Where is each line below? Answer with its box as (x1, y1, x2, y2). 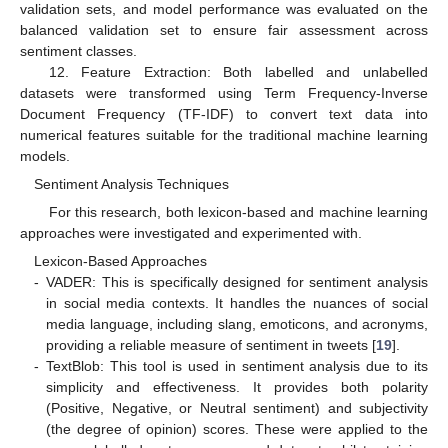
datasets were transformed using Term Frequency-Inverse (20, 84, 428, 101)
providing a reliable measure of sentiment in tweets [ (46, 336, 377, 353)
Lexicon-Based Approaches (34, 252, 208, 269)
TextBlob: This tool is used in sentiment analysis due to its (46, 357, 428, 374)
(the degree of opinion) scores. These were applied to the (46, 420, 428, 437)
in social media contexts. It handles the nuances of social (46, 294, 428, 311)
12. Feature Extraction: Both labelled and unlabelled (48, 63, 428, 80)
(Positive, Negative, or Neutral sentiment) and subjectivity (46, 399, 428, 416)
